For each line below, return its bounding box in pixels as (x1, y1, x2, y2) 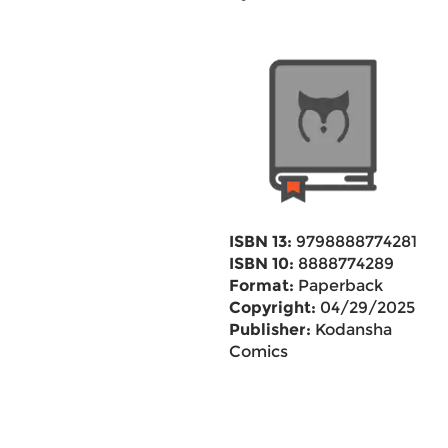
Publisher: (228, 320, 311, 339)
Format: (228, 276, 294, 295)
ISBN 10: (228, 254, 294, 273)
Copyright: (228, 298, 316, 317)
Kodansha (310, 320, 392, 339)
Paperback (293, 276, 383, 295)
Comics (228, 342, 288, 361)
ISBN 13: (228, 232, 292, 251)
